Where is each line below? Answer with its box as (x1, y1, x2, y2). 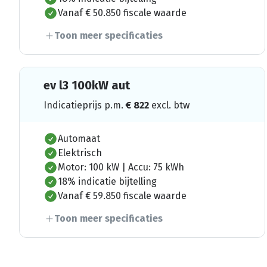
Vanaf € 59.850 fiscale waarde (58, 190, 187, 201)
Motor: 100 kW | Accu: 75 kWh (58, 161, 184, 173)
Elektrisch (58, 147, 102, 159)
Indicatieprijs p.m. (44, 99, 126, 111)
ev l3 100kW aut (44, 77, 130, 92)
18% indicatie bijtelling (58, 175, 157, 187)
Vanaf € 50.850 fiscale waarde (58, 7, 187, 18)
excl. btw (151, 99, 190, 111)
